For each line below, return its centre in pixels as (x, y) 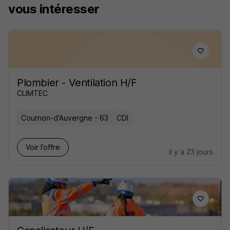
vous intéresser (54, 9)
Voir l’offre (43, 147)
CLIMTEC (32, 93)
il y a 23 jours (191, 152)
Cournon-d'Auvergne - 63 (65, 118)
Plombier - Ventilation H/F (77, 83)
